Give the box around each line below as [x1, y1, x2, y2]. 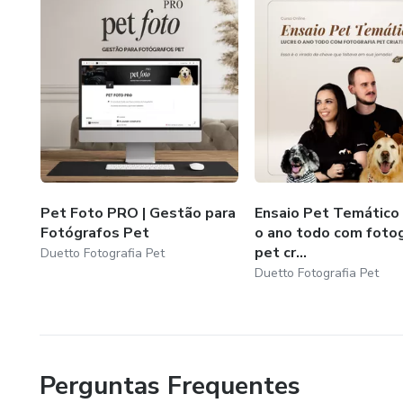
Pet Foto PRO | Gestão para [40, 202, 236, 223]
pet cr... [254, 242, 307, 263]
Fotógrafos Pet [40, 222, 149, 243]
